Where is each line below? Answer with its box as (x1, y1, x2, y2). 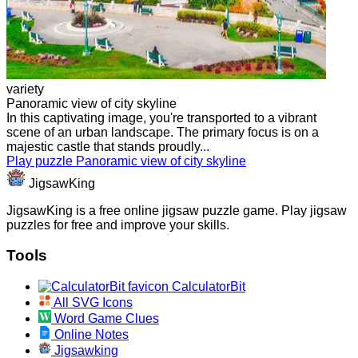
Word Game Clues (51, 312, 159, 326)
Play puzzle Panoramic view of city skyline (6, 153, 246, 168)
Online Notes (51, 328, 129, 342)
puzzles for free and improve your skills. (6, 217, 229, 232)
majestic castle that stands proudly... (6, 139, 209, 153)
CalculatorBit (169, 280, 245, 294)
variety (6, 82, 44, 96)
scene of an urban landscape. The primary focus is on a (6, 125, 319, 139)
